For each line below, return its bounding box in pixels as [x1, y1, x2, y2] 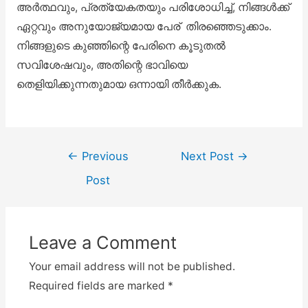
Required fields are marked [28, 278, 168, 292]
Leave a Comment [28, 231, 177, 253]
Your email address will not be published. [28, 259, 235, 273]
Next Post [181, 149, 238, 164]
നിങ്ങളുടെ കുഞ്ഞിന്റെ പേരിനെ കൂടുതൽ [16, 39, 225, 53]
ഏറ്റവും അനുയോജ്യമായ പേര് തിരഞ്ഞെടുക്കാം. [16, 20, 272, 34]
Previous [78, 149, 129, 164]
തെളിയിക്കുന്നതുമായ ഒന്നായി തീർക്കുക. [16, 78, 221, 91]
